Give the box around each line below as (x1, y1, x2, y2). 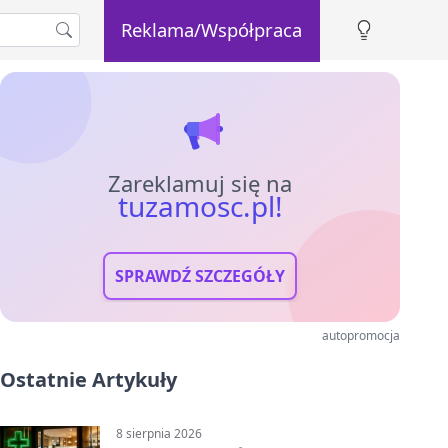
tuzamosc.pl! (117, 187, 283, 225)
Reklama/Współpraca (121, 16, 303, 42)
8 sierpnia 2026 (116, 425, 202, 442)
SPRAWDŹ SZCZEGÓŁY (115, 265, 285, 287)
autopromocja (322, 327, 400, 344)
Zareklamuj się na (108, 168, 292, 198)
